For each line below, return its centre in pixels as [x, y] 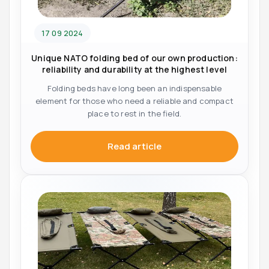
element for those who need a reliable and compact [134, 101]
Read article [134, 147]
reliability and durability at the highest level [134, 69]
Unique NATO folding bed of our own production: [134, 58]
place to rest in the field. [134, 113]
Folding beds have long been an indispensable [134, 88]
